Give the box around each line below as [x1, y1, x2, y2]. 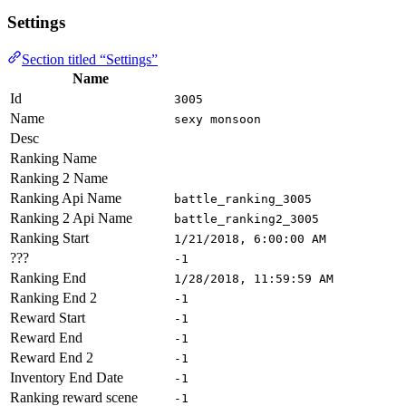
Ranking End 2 [10, 289, 97, 305]
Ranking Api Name [10, 189, 121, 206]
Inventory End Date [10, 369, 123, 385]
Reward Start [10, 309, 85, 325]
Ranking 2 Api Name [10, 209, 132, 226]
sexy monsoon [174, 111, 261, 126]
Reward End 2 [10, 349, 93, 365]
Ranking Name [10, 150, 97, 166]
